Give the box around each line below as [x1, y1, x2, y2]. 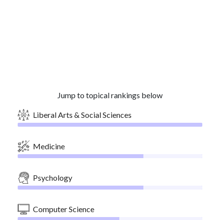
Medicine [33, 141, 65, 151]
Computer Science [33, 204, 94, 214]
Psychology [33, 173, 72, 182]
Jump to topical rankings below [57, 90, 163, 100]
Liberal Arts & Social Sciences [33, 110, 132, 119]
